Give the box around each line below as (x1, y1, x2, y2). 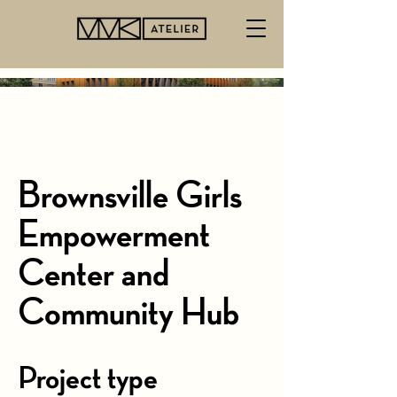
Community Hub (18, 294, 239, 333)
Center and (18, 255, 169, 294)
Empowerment (18, 216, 210, 255)
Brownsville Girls (18, 177, 242, 216)
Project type (18, 362, 158, 395)
